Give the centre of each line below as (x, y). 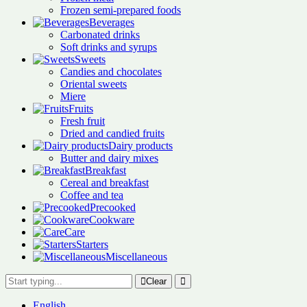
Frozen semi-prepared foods (121, 10)
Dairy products (140, 146)
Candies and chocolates (111, 72)
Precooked (113, 207)
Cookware (112, 220)
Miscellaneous (136, 257)
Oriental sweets (94, 84)
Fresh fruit (83, 121)
